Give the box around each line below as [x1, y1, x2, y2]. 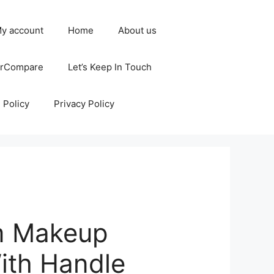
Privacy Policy [54, 98, 114, 109]
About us [118, 24, 157, 36]
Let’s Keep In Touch [68, 61, 152, 73]
